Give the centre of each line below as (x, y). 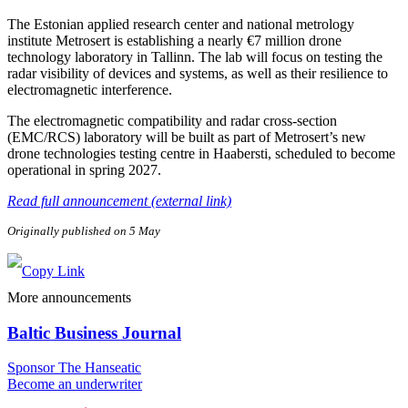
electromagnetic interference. (90, 89)
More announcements (69, 297)
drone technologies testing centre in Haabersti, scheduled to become (201, 153)
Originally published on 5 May (84, 230)
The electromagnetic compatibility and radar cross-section (172, 120)
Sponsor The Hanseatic (74, 368)
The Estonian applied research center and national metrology (181, 24)
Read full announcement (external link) (119, 200)
